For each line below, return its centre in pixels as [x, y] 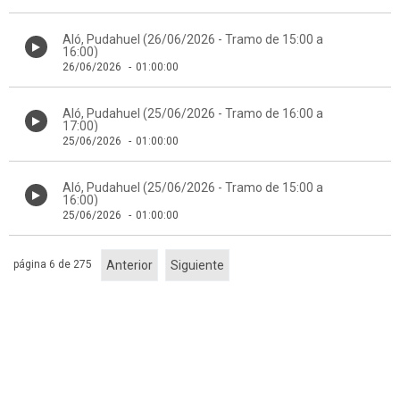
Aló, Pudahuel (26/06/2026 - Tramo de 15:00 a [193, 39]
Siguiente [197, 265]
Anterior [129, 265]
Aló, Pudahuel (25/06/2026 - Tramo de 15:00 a [193, 187]
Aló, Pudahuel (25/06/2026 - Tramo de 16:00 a [193, 113]
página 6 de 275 [53, 264]
